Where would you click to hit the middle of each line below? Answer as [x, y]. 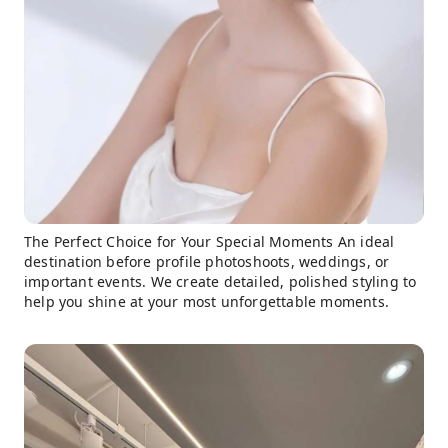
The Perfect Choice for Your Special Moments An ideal [209, 241]
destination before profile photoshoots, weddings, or [207, 261]
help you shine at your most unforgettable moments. [207, 301]
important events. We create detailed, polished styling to [220, 281]
